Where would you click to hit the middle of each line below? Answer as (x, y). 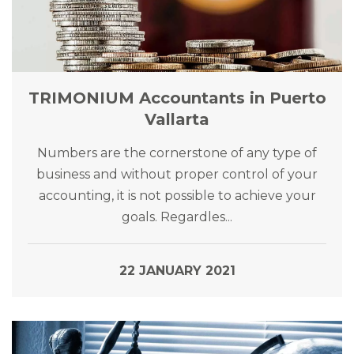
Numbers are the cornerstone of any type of (177, 153)
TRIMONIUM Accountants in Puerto (177, 98)
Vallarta (177, 119)
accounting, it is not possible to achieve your (177, 196)
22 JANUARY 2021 (177, 271)
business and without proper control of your (177, 174)
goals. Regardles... (177, 217)
